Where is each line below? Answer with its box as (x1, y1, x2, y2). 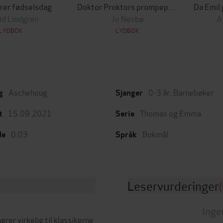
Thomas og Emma (140, 107, 201, 118)
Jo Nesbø (111, 12, 144, 24)
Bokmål (142, 128, 168, 139)
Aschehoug (8, 86, 47, 98)
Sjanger (115, 88, 143, 98)
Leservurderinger (127, 177, 219, 194)
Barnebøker (173, 86, 214, 98)
